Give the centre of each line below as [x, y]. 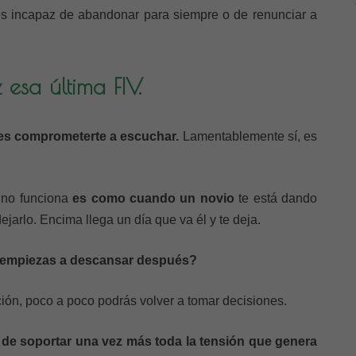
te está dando [276, 198]
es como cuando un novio [153, 198]
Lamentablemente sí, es [248, 136]
